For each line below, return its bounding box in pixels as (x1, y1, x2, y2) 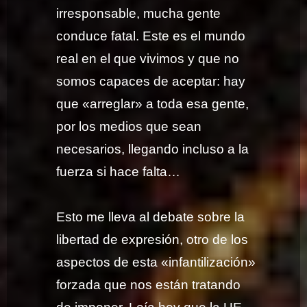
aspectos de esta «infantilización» (56, 255, 256, 270)
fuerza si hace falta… (56, 164, 181, 179)
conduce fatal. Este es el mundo (56, 28, 246, 43)
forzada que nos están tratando (56, 278, 241, 293)
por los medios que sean (56, 119, 202, 134)
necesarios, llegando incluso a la (56, 141, 249, 156)
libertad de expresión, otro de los (56, 232, 249, 247)
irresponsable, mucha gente (56, 5, 221, 21)
